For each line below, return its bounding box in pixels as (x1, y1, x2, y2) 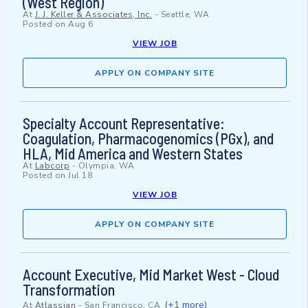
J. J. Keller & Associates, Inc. (34, 9, 152, 21)
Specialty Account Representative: (23, 114, 225, 133)
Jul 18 (68, 170, 92, 181)
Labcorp (34, 160, 69, 172)
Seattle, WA (160, 9, 209, 21)
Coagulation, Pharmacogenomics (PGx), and (23, 129, 274, 148)
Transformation (23, 280, 115, 299)
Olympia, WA (78, 160, 134, 172)
